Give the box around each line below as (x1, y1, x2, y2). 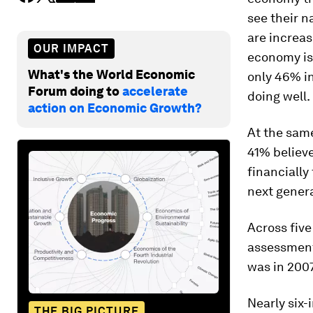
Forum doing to (28, 83, 122, 99)
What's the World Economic (28, 66, 195, 82)
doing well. (247, 89, 310, 103)
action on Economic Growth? (28, 100, 202, 115)
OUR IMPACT (34, 41, 109, 55)
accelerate (122, 83, 188, 99)
